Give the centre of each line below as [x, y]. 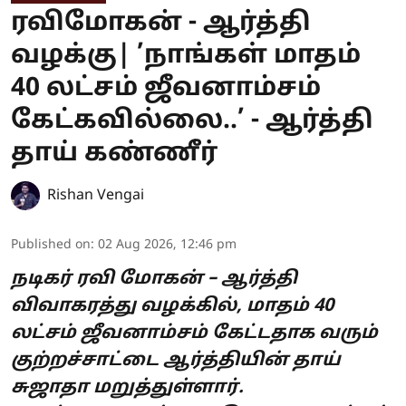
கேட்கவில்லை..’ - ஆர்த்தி [192, 121]
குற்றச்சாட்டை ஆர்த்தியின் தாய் [176, 360]
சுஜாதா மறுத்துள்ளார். [127, 387]
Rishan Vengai [96, 195]
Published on [51, 245]
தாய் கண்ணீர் [114, 154]
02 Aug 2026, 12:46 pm [167, 245]
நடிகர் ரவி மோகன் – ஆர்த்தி [154, 279]
